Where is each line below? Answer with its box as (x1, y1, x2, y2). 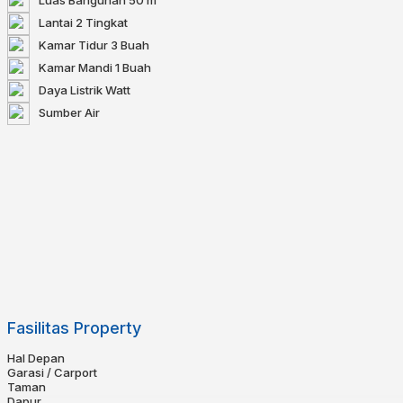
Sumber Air (39, 104, 100, 120)
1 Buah (115, 59, 151, 75)
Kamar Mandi (39, 59, 115, 75)
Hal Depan (7, 350, 65, 365)
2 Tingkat (76, 14, 128, 30)
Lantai (39, 14, 76, 30)
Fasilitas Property (7, 318, 141, 337)
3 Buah (111, 37, 149, 52)
